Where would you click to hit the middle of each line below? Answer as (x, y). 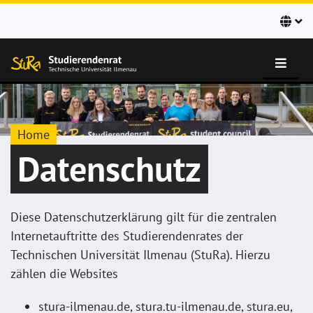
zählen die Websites (64, 274)
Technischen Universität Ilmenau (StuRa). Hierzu (140, 255)
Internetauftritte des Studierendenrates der (127, 236)
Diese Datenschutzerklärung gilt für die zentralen (144, 217)
